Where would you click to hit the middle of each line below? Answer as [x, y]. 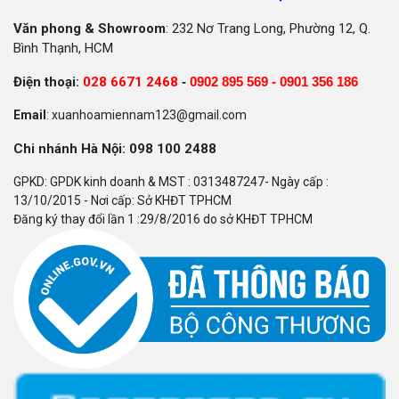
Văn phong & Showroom [90, 28]
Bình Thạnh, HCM [63, 48]
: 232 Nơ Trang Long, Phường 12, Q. [268, 28]
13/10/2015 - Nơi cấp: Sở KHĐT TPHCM [126, 200]
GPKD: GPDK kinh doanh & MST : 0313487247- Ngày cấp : [171, 182]
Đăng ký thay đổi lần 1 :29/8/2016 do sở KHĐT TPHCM [163, 219]
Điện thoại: [48, 82]
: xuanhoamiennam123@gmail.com [147, 115]
